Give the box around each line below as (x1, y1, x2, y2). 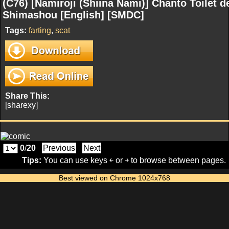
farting (29, 26, 51, 35)
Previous (43, 144, 75, 152)
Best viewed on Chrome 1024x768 (59, 174, 170, 182)
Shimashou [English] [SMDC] (3, 9, 144, 20)
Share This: (5, 91, 50, 100)
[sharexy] (5, 101, 38, 109)
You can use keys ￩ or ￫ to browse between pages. (41, 156, 226, 165)
